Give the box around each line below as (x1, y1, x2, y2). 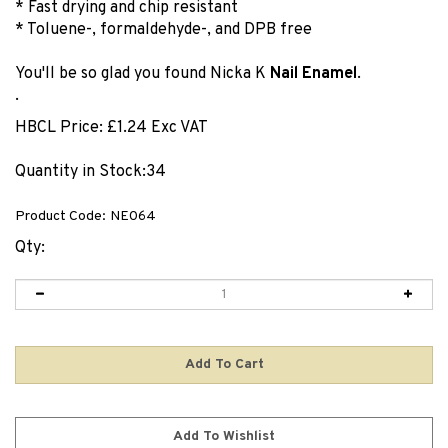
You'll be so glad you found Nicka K (15, 64, 270, 84)
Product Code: (15, 208, 106, 225)
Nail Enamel (270, 64, 357, 84)
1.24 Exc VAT (117, 118, 208, 138)
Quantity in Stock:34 (15, 162, 166, 182)
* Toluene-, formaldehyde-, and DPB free (15, 20, 312, 40)
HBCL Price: (15, 118, 103, 138)
